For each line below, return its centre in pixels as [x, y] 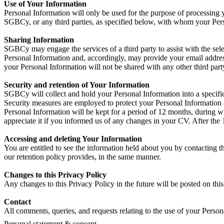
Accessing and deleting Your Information [73, 138]
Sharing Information [39, 39]
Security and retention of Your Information [77, 84]
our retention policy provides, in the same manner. [82, 156]
